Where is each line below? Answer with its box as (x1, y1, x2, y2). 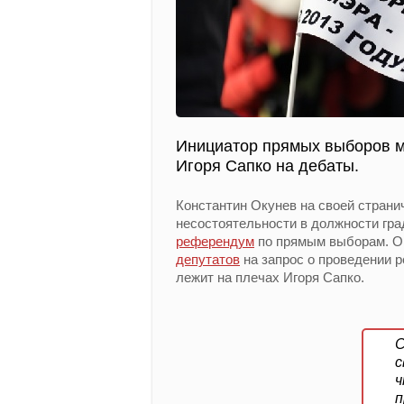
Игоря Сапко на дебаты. (176, 157, 359, 175)
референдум (176, 234, 254, 249)
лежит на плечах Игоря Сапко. (176, 270, 364, 285)
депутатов (176, 252, 240, 267)
